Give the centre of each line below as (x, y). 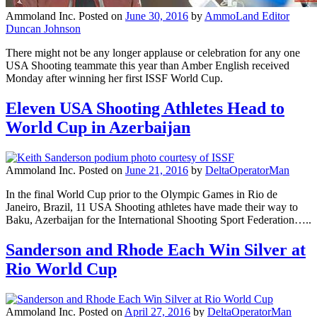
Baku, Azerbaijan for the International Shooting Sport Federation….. (158, 220)
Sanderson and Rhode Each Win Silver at (156, 250)
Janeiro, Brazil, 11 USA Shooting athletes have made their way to (152, 207)
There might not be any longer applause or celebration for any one (153, 53)
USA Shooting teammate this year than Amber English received (148, 66)
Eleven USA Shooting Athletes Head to (145, 109)
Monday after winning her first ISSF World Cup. (114, 79)
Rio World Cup (61, 269)
